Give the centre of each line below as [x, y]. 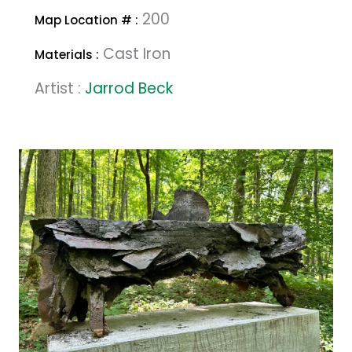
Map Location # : [86, 20]
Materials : [67, 55]
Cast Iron [135, 54]
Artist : [60, 88]
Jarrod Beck [129, 88]
